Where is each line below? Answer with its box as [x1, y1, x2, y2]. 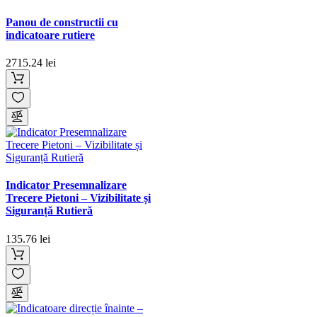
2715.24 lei [6, 57, 56, 69]
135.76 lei [6, 232, 50, 245]
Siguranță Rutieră [6, 204, 93, 217]
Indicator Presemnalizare [6, 179, 127, 192]
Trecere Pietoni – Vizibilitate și [6, 192, 151, 204]
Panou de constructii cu [6, 16, 118, 28]
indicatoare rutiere [6, 28, 95, 41]
